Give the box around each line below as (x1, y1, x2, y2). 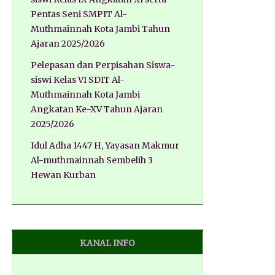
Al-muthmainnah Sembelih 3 (30, 155, 153, 166)
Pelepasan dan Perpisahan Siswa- (30, 60, 175, 71)
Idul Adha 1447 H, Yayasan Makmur (30, 140, 179, 152)
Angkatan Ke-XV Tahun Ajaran (30, 104, 163, 115)
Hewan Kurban (30, 169, 96, 181)
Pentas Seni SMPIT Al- (30, 9, 127, 20)
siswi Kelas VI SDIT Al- (30, 74, 125, 86)
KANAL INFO (79, 238, 135, 249)
